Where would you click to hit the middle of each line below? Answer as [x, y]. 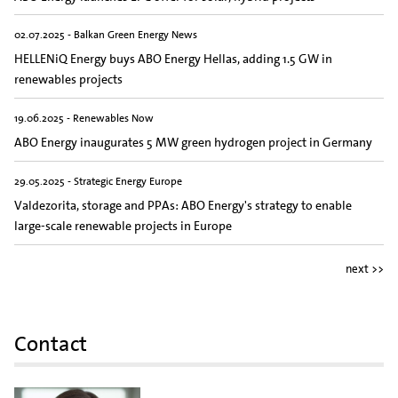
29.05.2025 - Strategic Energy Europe [98, 181]
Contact [51, 343]
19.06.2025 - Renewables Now [84, 118]
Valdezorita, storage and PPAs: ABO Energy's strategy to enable [183, 206]
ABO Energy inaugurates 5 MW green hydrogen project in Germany [193, 143]
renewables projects [68, 80]
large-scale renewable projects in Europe [123, 226]
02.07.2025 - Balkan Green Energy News [106, 34]
